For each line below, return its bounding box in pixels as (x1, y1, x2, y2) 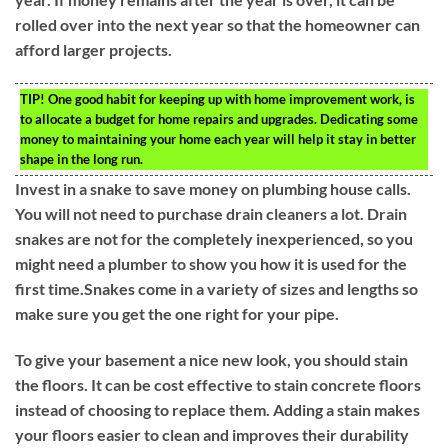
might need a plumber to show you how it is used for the (15, 254, 407, 274)
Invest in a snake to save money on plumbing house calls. (15, 179, 411, 199)
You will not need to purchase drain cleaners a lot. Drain (15, 204, 407, 224)
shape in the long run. (20, 151, 143, 168)
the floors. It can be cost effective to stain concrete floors (15, 374, 421, 394)
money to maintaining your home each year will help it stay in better (20, 131, 416, 148)
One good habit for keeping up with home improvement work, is (45, 91, 415, 108)
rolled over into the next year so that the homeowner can (15, 15, 420, 35)
